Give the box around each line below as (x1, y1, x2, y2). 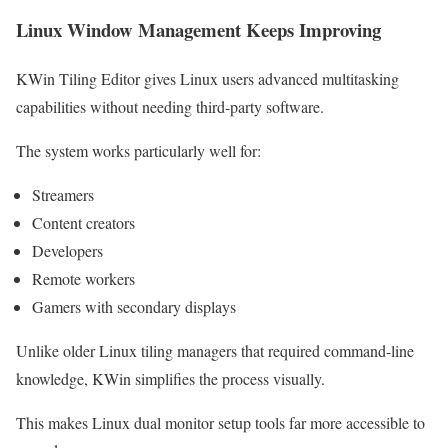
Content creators (32, 211, 135, 233)
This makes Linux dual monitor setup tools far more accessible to (16, 411, 425, 433)
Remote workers (32, 267, 135, 289)
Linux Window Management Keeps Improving (16, 16, 381, 44)
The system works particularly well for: (16, 139, 261, 161)
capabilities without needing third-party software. (16, 95, 324, 117)
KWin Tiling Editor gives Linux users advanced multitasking (16, 67, 399, 89)
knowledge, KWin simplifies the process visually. (16, 367, 325, 389)
